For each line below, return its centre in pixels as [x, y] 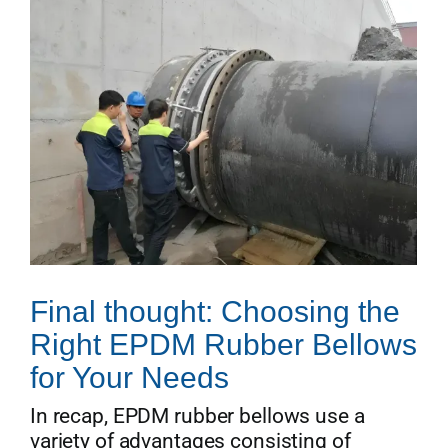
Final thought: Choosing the [214, 311]
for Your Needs [129, 377]
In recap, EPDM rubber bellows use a [197, 415]
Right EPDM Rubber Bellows [223, 344]
